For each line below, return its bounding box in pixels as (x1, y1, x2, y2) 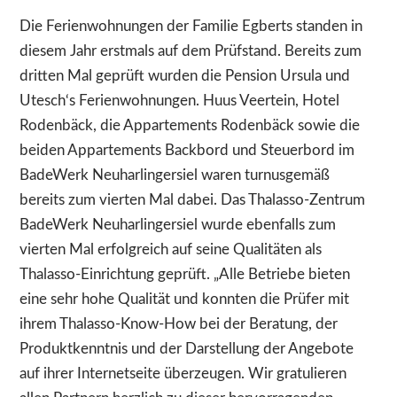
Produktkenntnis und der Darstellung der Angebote (19, 341, 354, 357)
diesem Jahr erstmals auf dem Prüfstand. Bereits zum (19, 43, 362, 59)
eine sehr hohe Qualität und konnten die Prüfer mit (19, 292, 350, 307)
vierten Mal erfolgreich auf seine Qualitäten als (19, 242, 323, 258)
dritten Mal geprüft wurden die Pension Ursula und (19, 68, 351, 84)
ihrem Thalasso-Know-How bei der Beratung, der (19, 316, 339, 332)
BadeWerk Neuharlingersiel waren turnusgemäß (19, 167, 331, 183)
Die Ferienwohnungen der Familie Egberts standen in (19, 19, 363, 35)
